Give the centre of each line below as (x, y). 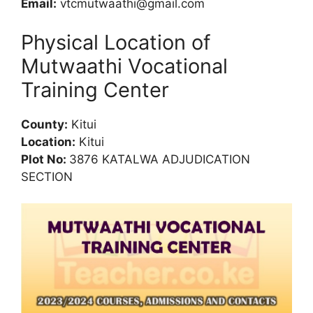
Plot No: (45, 159)
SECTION (47, 176)
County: (44, 124)
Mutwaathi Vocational (124, 66)
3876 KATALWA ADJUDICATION (160, 159)
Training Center (95, 89)
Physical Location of (116, 42)
